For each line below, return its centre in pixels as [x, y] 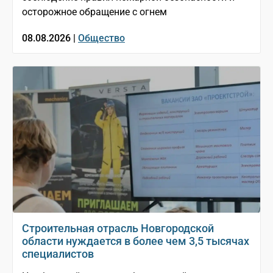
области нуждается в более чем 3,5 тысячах [136, 241]
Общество [101, 38]
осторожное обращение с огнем [94, 12]
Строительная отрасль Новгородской [118, 229]
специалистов [58, 254]
